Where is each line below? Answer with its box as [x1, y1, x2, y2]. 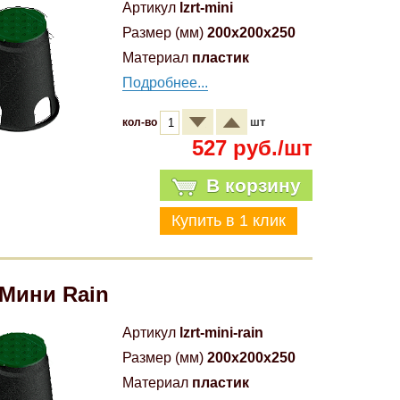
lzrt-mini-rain [179, 325, 263, 340]
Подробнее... [122, 75, 208, 90]
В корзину [205, 175, 301, 196]
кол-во [122, 116, 160, 129]
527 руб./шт [191, 136, 312, 160]
